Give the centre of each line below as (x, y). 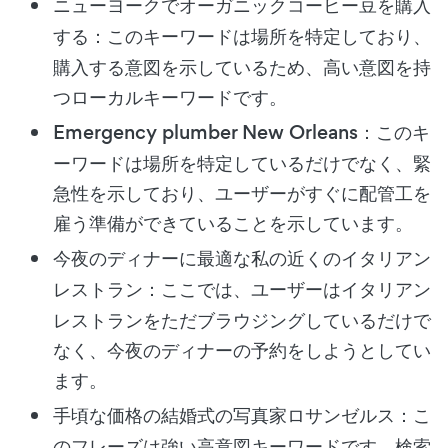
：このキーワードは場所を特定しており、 (260, 35)
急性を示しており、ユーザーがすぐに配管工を (242, 192)
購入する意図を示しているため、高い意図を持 (242, 66)
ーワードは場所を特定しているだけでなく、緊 (242, 162)
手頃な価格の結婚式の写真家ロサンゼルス (224, 415)
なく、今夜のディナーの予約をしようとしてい (242, 349)
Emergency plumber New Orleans (205, 132)
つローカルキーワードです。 (170, 96)
